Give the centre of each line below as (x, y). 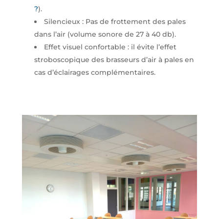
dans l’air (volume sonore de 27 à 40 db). (105, 34)
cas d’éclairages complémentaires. (95, 73)
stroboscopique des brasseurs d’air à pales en (114, 60)
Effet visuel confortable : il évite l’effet (110, 47)
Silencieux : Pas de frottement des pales (115, 22)
